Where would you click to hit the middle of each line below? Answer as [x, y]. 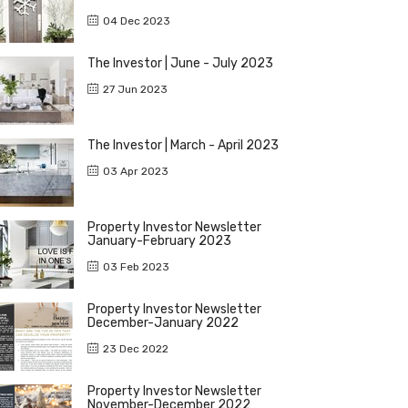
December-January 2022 [163, 322]
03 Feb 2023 [136, 266]
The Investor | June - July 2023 [180, 63]
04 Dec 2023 [137, 20]
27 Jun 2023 [135, 89]
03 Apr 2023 [136, 171]
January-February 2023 [159, 240]
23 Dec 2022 [136, 348]
